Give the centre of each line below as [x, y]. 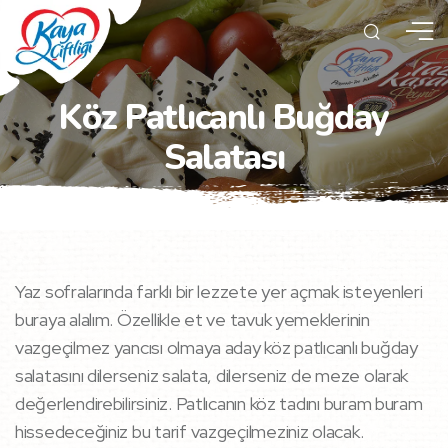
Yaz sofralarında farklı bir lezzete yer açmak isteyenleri [219, 291]
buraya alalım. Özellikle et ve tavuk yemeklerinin [192, 319]
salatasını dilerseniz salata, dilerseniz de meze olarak [212, 375]
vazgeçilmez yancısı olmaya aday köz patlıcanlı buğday [216, 347]
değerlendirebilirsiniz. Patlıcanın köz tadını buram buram [219, 403]
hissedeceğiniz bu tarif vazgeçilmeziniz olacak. [189, 431]
